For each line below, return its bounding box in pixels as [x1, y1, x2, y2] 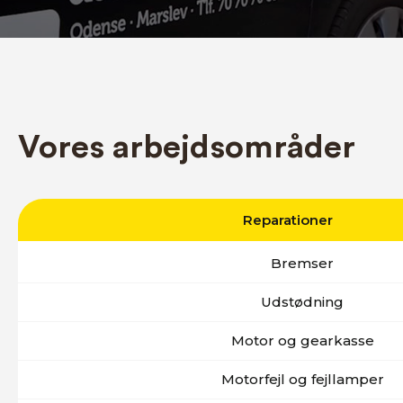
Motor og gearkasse [230, 332, 374, 349]
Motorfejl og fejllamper [220, 371, 384, 388]
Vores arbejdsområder [18, 131, 355, 164]
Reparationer [243, 211, 333, 228]
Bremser [271, 255, 334, 272]
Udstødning [261, 293, 344, 310]
